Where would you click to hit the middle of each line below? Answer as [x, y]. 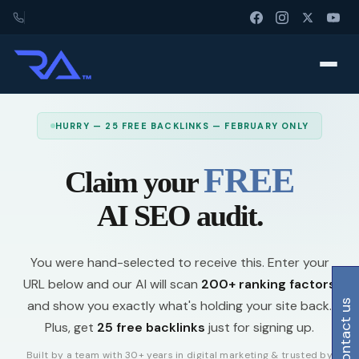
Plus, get [71, 327]
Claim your [134, 182]
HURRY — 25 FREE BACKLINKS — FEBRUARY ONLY [182, 126]
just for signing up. [260, 327]
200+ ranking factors [268, 284]
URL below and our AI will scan [112, 284]
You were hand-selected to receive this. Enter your [179, 262]
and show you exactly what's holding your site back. [179, 306]
